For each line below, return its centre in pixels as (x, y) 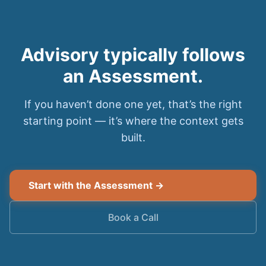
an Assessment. (133, 76)
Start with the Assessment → (96, 185)
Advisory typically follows (133, 55)
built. (133, 137)
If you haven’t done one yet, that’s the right (133, 104)
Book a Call (133, 217)
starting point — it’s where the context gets (133, 121)
